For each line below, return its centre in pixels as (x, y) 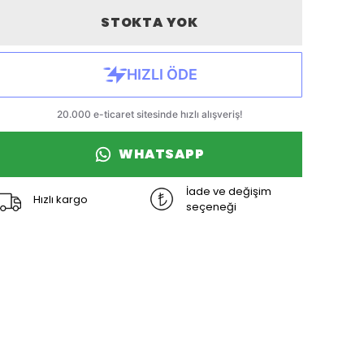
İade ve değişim (229, 192)
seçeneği (211, 207)
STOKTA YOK (149, 23)
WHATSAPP (162, 154)
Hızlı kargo (61, 199)
